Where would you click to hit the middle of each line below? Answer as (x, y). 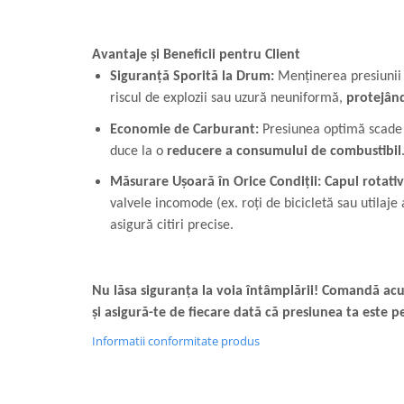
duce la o (138, 151)
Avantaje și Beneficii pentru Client (196, 55)
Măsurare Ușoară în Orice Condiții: (216, 183)
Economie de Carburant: (184, 129)
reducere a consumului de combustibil (284, 151)
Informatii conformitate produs (176, 341)
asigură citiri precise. (172, 226)
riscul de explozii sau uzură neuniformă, (228, 99)
